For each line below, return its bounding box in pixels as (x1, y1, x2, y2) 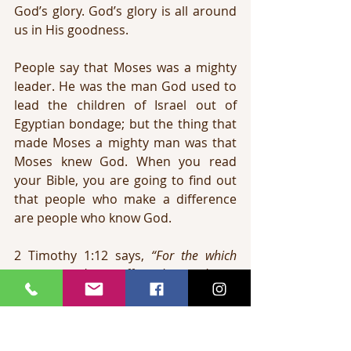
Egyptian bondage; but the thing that (14, 115, 237, 132)
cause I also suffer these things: (14, 266, 237, 283)
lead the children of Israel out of (14, 96, 237, 114)
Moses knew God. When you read (14, 153, 237, 170)
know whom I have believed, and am (14, 303, 237, 320)
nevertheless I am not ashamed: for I (14, 284, 237, 302)
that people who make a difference (14, 190, 237, 208)
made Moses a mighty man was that (14, 134, 237, 151)
